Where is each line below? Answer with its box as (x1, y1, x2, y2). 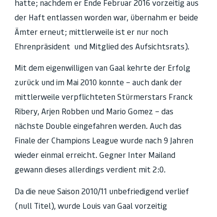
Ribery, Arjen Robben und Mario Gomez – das (15, 107, 173, 117)
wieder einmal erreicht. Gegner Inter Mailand (15, 150, 175, 160)
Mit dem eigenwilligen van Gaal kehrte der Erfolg (15, 63, 190, 73)
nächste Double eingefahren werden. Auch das (15, 121, 182, 131)
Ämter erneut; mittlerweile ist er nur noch (15, 27, 168, 37)
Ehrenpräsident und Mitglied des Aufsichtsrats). (15, 41, 189, 51)
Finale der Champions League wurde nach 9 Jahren (15, 136, 193, 146)
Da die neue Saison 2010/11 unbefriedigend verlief (15, 186, 189, 196)
